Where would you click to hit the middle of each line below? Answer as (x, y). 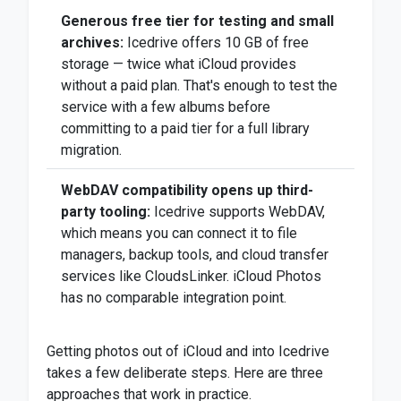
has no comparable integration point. (174, 298)
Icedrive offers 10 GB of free (216, 43)
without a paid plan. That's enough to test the (199, 85)
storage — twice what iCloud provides (179, 64)
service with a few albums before (166, 107)
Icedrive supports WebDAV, (238, 212)
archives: (92, 43)
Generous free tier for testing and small (197, 21)
